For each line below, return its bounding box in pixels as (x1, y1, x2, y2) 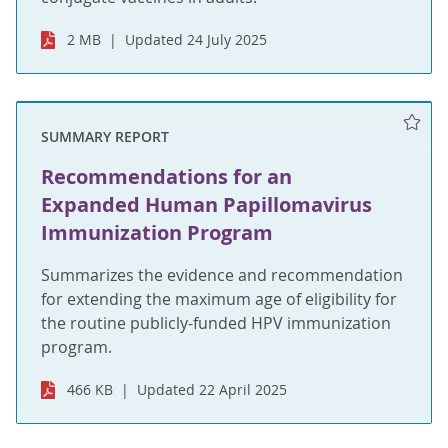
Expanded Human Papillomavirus (41, 191, 372, 219)
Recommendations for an (41, 163, 292, 191)
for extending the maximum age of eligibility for (41, 288, 397, 311)
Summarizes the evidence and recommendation (41, 264, 403, 287)
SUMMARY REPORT (41, 127, 169, 147)
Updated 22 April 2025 (137, 380, 288, 400)
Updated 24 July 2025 (125, 29, 268, 49)
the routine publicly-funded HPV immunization (41, 312, 391, 335)
